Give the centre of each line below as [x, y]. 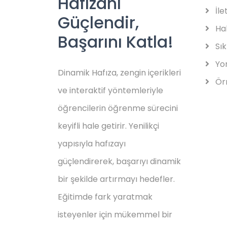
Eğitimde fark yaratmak [105, 197]
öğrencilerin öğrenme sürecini [118, 108]
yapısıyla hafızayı [92, 144]
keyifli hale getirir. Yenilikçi [108, 126]
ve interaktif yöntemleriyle [110, 90]
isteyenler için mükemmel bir [115, 215]
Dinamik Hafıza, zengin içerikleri [119, 73]
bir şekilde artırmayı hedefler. [116, 179]
